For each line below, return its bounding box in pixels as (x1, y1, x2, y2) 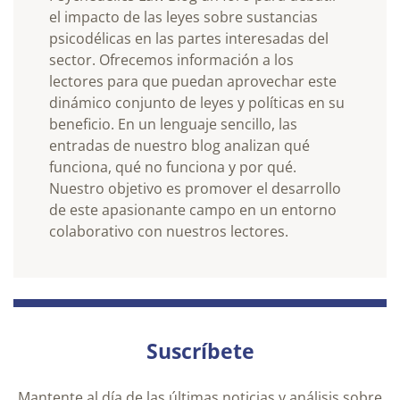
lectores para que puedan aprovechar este (49, 71, 337, 91)
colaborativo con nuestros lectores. (49, 221, 288, 241)
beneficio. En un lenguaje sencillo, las (49, 113, 297, 134)
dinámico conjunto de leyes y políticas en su (49, 92, 345, 112)
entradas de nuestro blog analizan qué (49, 135, 310, 155)
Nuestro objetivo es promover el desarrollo (49, 178, 341, 198)
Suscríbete (146, 336, 254, 365)
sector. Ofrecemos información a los (49, 49, 294, 70)
